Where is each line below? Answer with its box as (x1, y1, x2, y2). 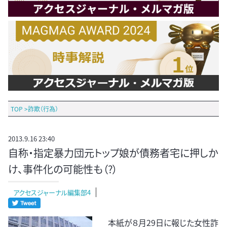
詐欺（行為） (28, 104, 58, 113)
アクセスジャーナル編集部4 (13, 187, 91, 198)
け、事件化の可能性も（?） (8, 162, 118, 177)
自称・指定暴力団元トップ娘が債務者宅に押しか (8, 145, 218, 161)
